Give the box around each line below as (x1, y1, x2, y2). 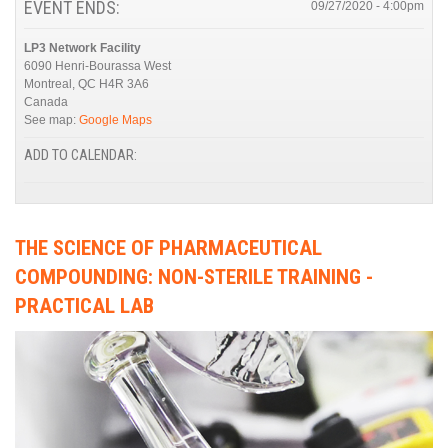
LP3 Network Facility (24, 40, 141, 55)
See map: (24, 112, 79, 127)
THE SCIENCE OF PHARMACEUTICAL (15, 235, 322, 260)
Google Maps (79, 112, 152, 127)
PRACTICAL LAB (15, 293, 154, 318)
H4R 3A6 (99, 76, 149, 91)
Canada (24, 94, 68, 109)
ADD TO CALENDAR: (24, 146, 140, 164)
